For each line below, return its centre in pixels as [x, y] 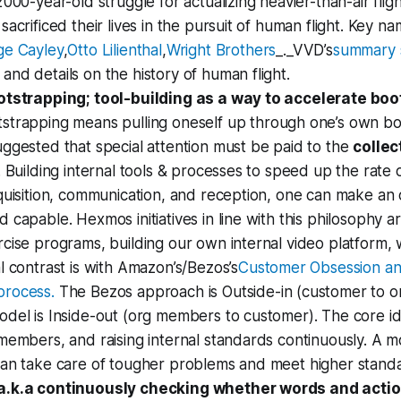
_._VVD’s [304, 50]
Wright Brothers [221, 50]
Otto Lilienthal [115, 50]
